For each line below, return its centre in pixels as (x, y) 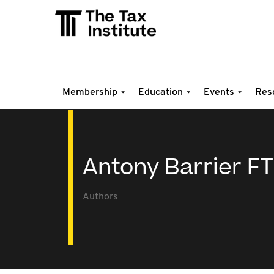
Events (219, 92)
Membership (90, 92)
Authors (100, 197)
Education (161, 92)
